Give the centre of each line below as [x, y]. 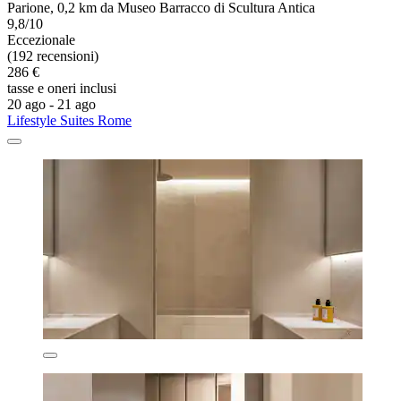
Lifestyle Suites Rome [69, 121]
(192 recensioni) [53, 56]
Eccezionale [41, 40]
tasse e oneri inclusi [62, 89]
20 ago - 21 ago [51, 105]
